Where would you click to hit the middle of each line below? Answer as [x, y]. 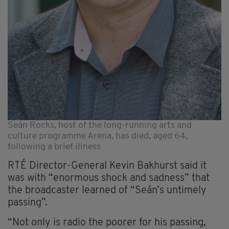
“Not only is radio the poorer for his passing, [107, 223]
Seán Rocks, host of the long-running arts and [100, 125]
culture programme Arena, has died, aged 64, [98, 136]
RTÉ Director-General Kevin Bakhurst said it [107, 166]
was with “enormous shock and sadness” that [109, 178]
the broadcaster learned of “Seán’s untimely [107, 190]
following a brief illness [54, 147]
